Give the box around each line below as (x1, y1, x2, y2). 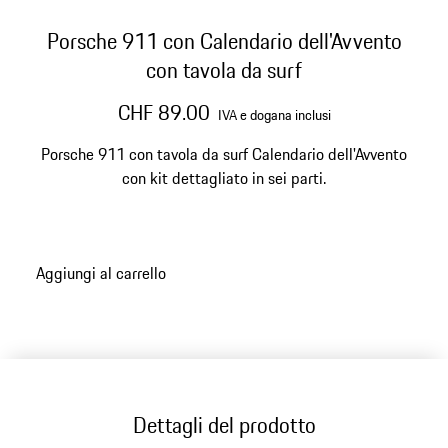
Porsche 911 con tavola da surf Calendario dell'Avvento (41, 142, 407, 166)
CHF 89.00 (117, 97, 210, 128)
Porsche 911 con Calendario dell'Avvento (46, 25, 402, 57)
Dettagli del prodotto (132, 408, 316, 441)
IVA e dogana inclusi (217, 104, 331, 126)
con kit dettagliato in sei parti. (122, 166, 326, 190)
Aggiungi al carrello (35, 260, 166, 285)
